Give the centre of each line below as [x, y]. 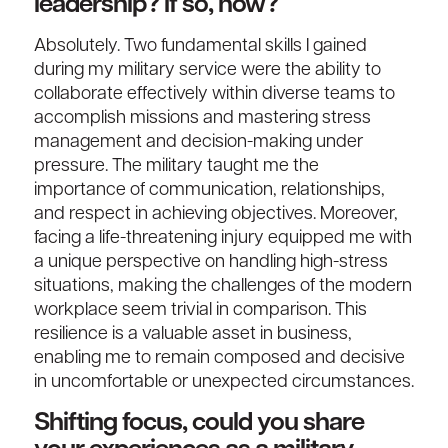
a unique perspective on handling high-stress [210, 263]
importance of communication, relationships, [209, 191]
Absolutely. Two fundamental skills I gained [200, 47]
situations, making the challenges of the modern [222, 287]
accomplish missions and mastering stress [202, 119]
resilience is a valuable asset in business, [192, 335]
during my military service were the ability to [207, 71]
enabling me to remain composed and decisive [219, 359]
